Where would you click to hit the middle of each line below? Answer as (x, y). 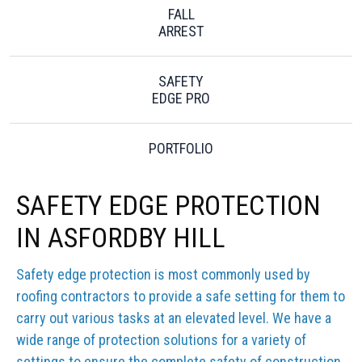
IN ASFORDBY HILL (121, 238)
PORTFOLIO (181, 148)
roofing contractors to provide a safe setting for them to (181, 296)
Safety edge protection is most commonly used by (163, 274)
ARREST (181, 31)
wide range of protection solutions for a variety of (161, 340)
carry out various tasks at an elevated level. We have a (174, 318)
